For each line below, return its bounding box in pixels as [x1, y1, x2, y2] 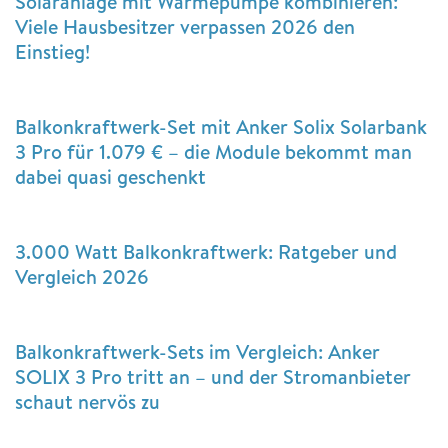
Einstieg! [15, 37, 90, 65]
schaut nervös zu [15, 387, 160, 415]
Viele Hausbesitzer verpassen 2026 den [15, 12, 355, 40]
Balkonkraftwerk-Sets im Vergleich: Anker [15, 337, 380, 365]
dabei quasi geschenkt [15, 162, 206, 190]
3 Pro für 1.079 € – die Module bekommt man [15, 137, 412, 165]
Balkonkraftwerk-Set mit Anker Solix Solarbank [15, 112, 427, 140]
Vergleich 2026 [15, 262, 149, 290]
